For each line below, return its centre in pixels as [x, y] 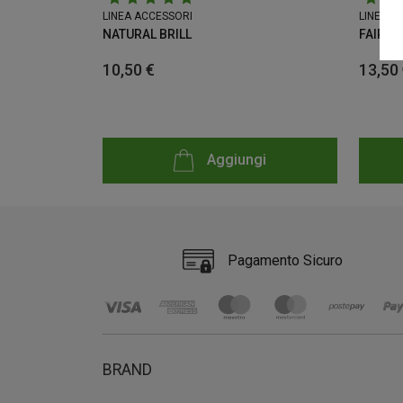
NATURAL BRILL [147, 34]
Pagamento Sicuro [285, 260]
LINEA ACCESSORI [148, 16]
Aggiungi [237, 159]
